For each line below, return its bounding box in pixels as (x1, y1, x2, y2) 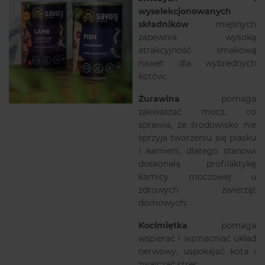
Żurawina (138, 93, 180, 104)
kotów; (138, 70, 166, 82)
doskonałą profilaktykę (138, 158, 256, 169)
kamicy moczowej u (138, 171, 256, 182)
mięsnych (189, 18, 256, 30)
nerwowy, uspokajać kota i (138, 245, 256, 257)
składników (138, 18, 189, 30)
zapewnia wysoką (138, 31, 256, 43)
